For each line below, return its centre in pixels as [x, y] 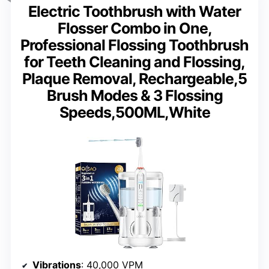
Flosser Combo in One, [134, 28]
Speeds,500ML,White [134, 112]
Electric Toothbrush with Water [134, 11]
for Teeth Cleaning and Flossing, [134, 62]
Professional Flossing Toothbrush [134, 45]
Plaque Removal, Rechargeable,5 [134, 78]
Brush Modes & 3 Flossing [134, 95]
